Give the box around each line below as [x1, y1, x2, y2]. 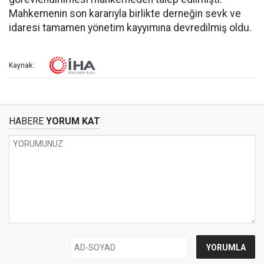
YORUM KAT [44, 115, 100, 127]
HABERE [9, 115, 44, 127]
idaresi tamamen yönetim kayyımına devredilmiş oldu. [9, 22, 252, 34]
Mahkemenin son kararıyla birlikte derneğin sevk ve [9, 8, 241, 19]
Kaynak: [9, 61, 34, 70]
